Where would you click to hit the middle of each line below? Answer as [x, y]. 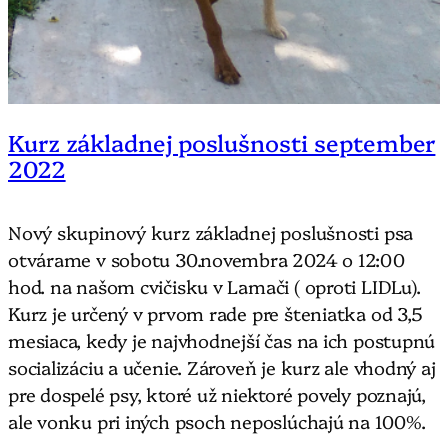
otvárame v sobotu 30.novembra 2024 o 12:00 [206, 258]
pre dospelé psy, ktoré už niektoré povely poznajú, [217, 393]
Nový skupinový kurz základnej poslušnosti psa [211, 231]
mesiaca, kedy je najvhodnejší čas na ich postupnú [222, 339]
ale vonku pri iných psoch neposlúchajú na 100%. [217, 420]
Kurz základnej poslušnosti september [222, 141]
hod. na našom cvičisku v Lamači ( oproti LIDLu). [214, 285]
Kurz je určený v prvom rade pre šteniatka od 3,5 [215, 312]
